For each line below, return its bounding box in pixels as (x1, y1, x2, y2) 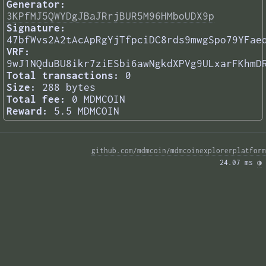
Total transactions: (7, 69, 119, 82)
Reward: (7, 105, 48, 118)
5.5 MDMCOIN (54, 105, 119, 118)
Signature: (7, 22, 66, 34)
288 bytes (42, 81, 96, 94)
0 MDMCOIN (72, 93, 125, 106)
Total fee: (7, 93, 66, 106)
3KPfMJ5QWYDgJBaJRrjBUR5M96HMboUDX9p (7, 10, 214, 23)
